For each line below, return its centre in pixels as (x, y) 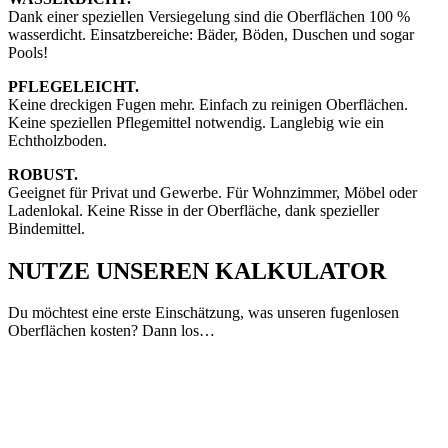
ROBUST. (43, 174)
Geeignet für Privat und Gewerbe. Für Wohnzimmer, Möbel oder (212, 192)
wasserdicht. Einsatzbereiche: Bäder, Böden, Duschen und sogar (211, 34)
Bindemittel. (46, 228)
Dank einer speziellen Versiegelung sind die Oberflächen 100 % (209, 16)
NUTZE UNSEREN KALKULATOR (197, 270)
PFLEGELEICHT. (73, 86)
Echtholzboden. (57, 140)
